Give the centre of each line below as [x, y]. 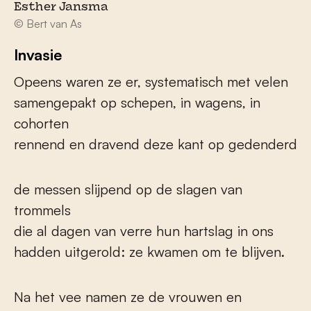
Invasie [38, 55]
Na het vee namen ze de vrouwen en [128, 297]
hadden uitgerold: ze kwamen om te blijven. [149, 252]
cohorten [41, 124]
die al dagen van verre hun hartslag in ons [144, 231]
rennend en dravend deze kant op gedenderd [155, 144]
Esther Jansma [61, 8]
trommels [42, 210]
